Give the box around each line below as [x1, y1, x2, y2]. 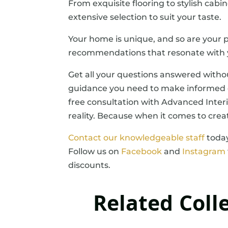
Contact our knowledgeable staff [68, 132, 205, 142]
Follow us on [68, 146, 122, 156]
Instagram [182, 146, 226, 156]
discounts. [68, 160, 111, 170]
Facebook [121, 146, 162, 156]
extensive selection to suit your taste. [68, 12, 222, 22]
